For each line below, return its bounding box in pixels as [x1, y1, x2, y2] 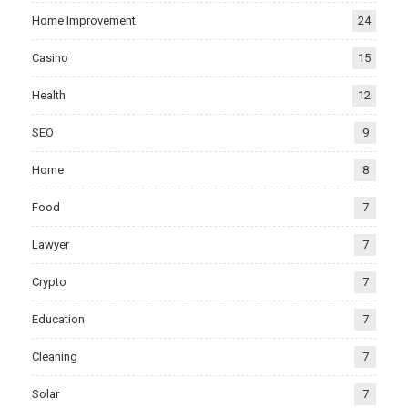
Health [32, 88, 66, 103]
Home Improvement [32, 14, 136, 28]
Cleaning [32, 350, 77, 364]
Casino [32, 51, 68, 66]
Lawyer [32, 238, 69, 252]
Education [32, 312, 85, 327]
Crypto [32, 275, 66, 290]
